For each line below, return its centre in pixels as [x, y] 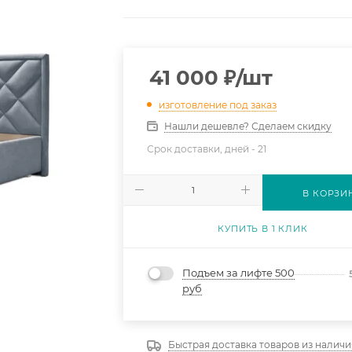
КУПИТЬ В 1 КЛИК [263, 228]
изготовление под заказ [218, 104]
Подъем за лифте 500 [239, 273]
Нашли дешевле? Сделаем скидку [248, 126]
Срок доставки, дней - [203, 148]
